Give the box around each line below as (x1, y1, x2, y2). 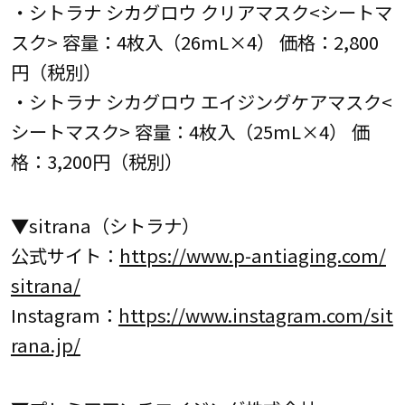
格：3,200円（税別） (10, 146, 183, 174)
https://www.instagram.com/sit (118, 301, 393, 328)
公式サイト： (10, 241, 119, 268)
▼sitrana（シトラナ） (10, 212, 200, 239)
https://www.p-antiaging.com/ (118, 241, 386, 268)
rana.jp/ (10, 331, 80, 358)
